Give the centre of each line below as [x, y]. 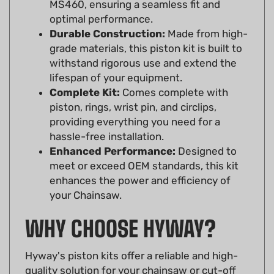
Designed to [206, 133]
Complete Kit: [85, 74]
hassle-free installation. [107, 118]
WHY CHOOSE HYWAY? [120, 211]
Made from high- [206, 16]
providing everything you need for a [135, 104]
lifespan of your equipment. [116, 60]
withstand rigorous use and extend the [143, 45]
